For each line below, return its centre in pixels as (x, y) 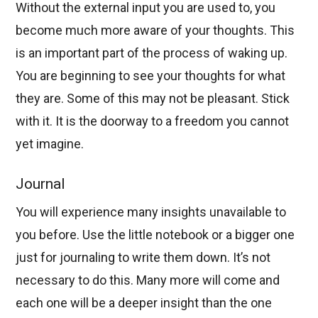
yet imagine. (50, 143)
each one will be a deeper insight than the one (144, 303)
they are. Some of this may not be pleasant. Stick (153, 98)
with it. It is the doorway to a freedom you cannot (153, 121)
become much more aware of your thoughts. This (155, 30)
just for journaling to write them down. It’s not (143, 258)
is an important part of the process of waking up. (152, 53)
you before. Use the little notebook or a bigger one (155, 235)
